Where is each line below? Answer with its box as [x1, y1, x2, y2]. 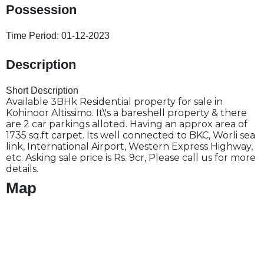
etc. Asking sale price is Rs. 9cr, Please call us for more [6, 152, 256, 163]
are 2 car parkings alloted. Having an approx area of [6, 118, 247, 130]
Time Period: [6, 31, 61, 41]
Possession [6, 2, 77, 17]
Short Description [6, 85, 78, 95]
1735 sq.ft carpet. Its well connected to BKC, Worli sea [6, 130, 255, 141]
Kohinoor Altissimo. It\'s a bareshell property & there [6, 107, 247, 118]
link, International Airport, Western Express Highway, [6, 141, 253, 152]
